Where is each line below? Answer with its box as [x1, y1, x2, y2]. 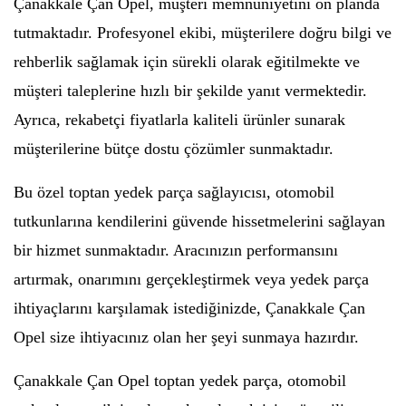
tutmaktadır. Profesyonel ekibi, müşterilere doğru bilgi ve [14, 24, 391, 42]
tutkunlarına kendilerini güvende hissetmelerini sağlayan [14, 212, 385, 230]
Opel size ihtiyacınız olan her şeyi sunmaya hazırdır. [14, 328, 359, 346]
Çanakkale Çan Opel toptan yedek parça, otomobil [14, 372, 346, 390]
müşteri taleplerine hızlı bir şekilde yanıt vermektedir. [14, 82, 367, 100]
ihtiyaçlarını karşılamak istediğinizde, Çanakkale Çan [14, 299, 365, 317]
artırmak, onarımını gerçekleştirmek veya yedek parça [14, 270, 369, 288]
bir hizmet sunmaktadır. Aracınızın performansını [14, 241, 338, 259]
